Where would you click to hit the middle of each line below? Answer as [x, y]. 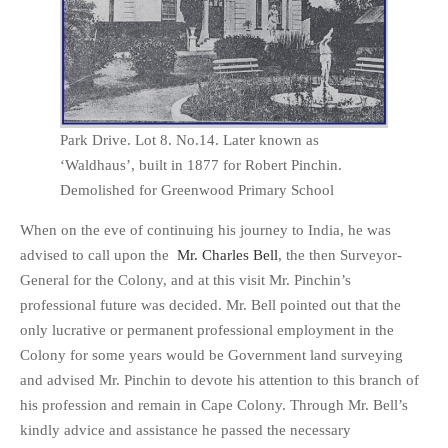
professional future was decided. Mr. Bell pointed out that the [210, 304]
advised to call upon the [98, 254]
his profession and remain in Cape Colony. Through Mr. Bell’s [214, 404]
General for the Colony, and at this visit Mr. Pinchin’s [185, 279]
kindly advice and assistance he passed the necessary [185, 429]
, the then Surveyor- [340, 254]
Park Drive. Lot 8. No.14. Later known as [189, 139]
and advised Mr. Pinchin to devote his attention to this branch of [219, 379]
